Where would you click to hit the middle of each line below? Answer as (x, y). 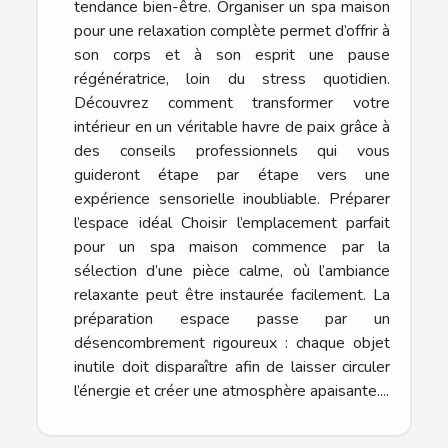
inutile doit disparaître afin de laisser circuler (232, 367)
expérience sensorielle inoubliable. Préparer (232, 199)
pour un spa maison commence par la (232, 247)
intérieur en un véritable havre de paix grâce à (232, 127)
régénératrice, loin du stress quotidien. (232, 79)
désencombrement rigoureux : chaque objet (232, 343)
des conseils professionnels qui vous (232, 151)
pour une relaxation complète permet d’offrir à (232, 31)
